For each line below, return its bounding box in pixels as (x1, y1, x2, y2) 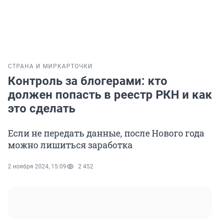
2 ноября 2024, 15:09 (8, 163, 66, 170)
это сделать (8, 102, 75, 116)
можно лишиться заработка (8, 139, 133, 151)
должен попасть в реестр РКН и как (8, 88, 212, 102)
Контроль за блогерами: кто (8, 74, 167, 88)
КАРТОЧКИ (57, 63, 93, 70)
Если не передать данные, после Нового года (8, 127, 204, 139)
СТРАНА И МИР (8, 63, 57, 70)
